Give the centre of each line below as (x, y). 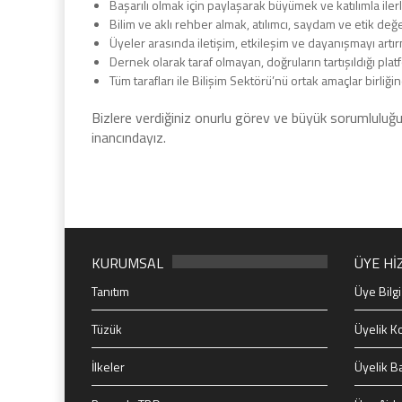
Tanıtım (110, 291)
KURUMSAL (127, 263)
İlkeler (108, 367)
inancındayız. (129, 137)
